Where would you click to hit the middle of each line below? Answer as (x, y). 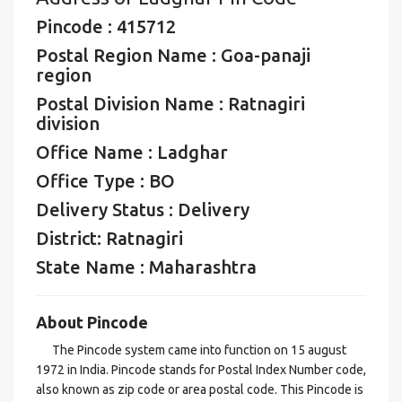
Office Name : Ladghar (132, 152)
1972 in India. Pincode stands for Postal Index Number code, (201, 370)
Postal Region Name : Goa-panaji (173, 55)
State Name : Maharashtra (146, 267)
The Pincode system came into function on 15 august (191, 350)
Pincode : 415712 (106, 26)
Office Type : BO (105, 181)
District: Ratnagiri (109, 238)
